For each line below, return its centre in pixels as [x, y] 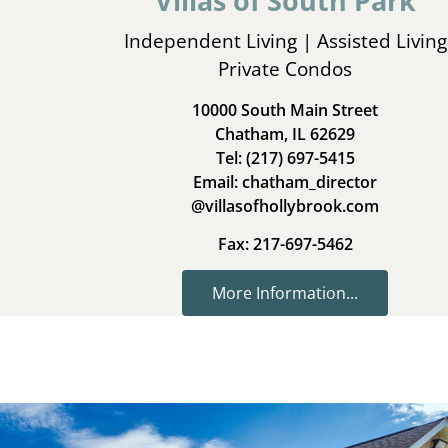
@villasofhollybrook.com [285, 205]
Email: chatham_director [285, 181]
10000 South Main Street [285, 109]
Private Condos [285, 69]
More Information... [285, 293]
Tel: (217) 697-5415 [285, 157]
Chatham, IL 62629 [285, 133]
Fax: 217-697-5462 [285, 244]
